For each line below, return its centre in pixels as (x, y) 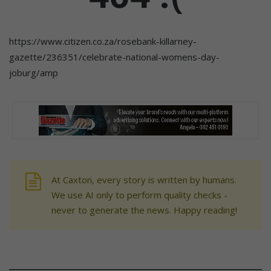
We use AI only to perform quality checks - (139, 194)
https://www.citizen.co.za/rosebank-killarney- (103, 41)
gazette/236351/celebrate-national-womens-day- (114, 57)
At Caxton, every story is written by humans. (144, 179)
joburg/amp (34, 72)
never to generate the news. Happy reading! (144, 210)
